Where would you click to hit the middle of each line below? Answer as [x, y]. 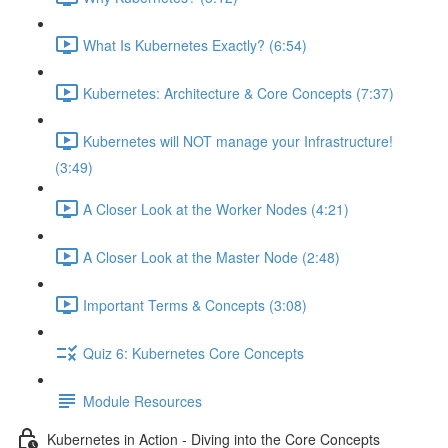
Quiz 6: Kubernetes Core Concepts [193, 352]
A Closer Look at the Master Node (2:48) [211, 256]
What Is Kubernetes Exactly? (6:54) [195, 44]
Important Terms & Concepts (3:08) [195, 304]
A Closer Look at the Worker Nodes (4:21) [216, 208]
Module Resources [142, 400]
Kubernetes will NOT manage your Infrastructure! [238, 140]
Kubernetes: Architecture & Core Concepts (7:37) [238, 92]
